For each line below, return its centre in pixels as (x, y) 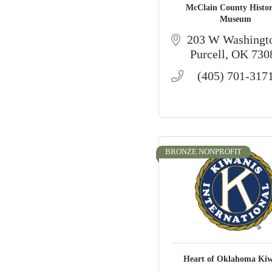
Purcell (207, 54)
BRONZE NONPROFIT (204, 152)
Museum (236, 19)
